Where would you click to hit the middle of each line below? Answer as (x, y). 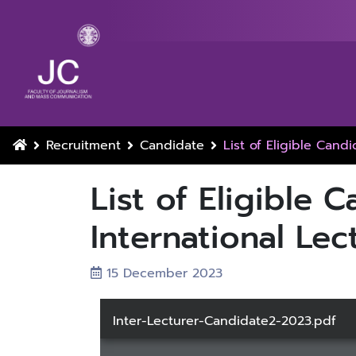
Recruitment (83, 145)
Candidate (172, 145)
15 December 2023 (162, 273)
